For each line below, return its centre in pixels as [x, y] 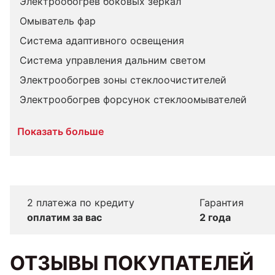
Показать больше [60, 131]
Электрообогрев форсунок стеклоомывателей [133, 99]
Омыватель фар [58, 21]
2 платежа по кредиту [80, 203]
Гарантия [222, 203]
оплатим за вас [64, 217]
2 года [215, 217]
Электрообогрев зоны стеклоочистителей [123, 80]
